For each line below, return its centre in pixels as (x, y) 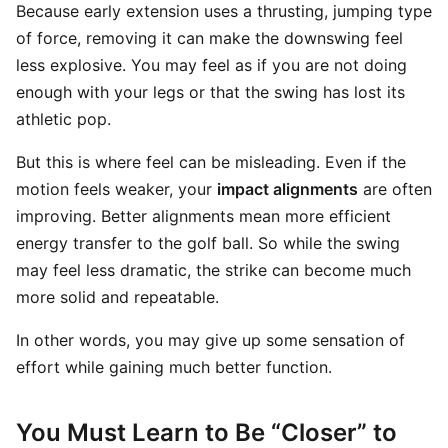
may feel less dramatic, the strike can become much (213, 270)
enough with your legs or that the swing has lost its (210, 92)
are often (395, 189)
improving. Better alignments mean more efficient (203, 216)
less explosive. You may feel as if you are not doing (211, 65)
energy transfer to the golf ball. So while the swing (208, 243)
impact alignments (287, 189)
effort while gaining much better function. (174, 367)
